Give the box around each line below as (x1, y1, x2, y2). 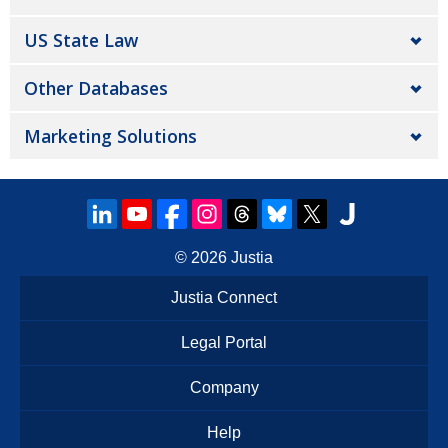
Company (189, 379, 259, 396)
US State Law (24, 28, 138, 52)
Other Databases (24, 76, 168, 100)
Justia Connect (171, 289, 277, 306)
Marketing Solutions (24, 124, 197, 148)
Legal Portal (181, 334, 267, 351)
